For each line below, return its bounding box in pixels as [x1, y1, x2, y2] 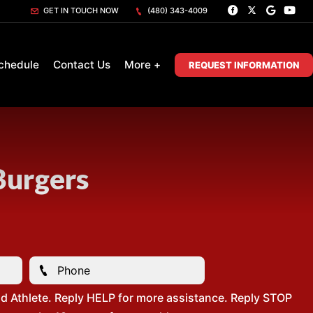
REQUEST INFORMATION [189, 59, 299, 71]
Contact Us [53, 58, 110, 71]
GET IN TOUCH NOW [41, 6, 119, 15]
